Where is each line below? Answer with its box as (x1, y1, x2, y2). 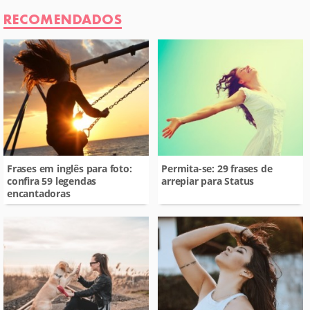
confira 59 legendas (7, 174, 97, 188)
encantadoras (7, 186, 71, 200)
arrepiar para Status (161, 174, 255, 188)
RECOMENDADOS (3, 10, 122, 28)
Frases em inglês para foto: (7, 161, 132, 175)
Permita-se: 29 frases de (161, 161, 273, 175)
